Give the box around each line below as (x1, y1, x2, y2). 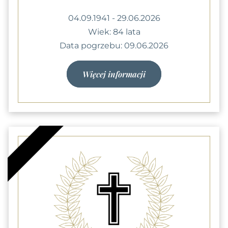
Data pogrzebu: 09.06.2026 (60, 40, 168, 50)
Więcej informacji (82, 68, 146, 79)
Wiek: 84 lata (88, 26, 140, 37)
